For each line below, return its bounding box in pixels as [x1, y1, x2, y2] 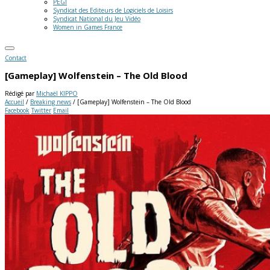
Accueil [5, 97, 24, 106]
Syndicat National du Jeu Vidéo [53, 14, 140, 23]
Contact [5, 54, 27, 62]
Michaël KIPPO [36, 89, 78, 98]
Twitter [31, 105, 51, 115]
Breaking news [30, 97, 71, 106]
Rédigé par [5, 89, 36, 98]
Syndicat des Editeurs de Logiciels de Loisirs [53, 6, 173, 14]
